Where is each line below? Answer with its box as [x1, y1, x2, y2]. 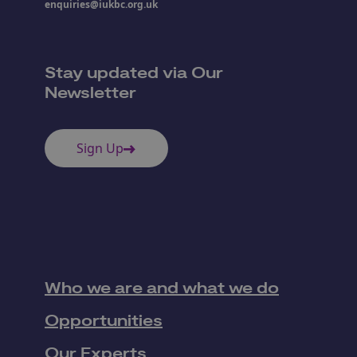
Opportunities [45, 311, 163, 331]
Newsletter [45, 83, 136, 104]
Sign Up [76, 139, 124, 157]
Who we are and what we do [45, 278, 279, 299]
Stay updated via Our [45, 63, 223, 84]
